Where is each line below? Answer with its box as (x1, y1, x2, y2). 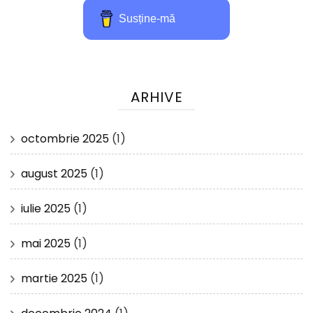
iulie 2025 (21, 200, 71, 217)
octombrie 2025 (21, 130, 109, 147)
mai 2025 (21, 235, 71, 252)
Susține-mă (119, 12, 176, 24)
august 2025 (21, 165, 87, 182)
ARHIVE (130, 87, 183, 107)
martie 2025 (21, 270, 87, 286)
